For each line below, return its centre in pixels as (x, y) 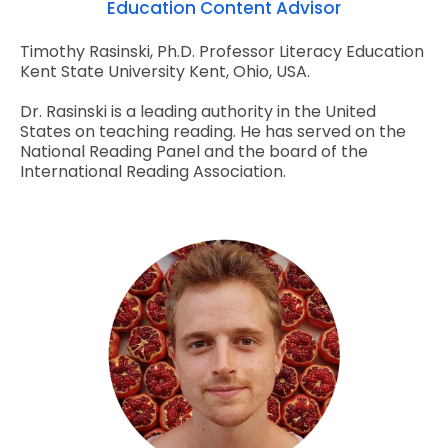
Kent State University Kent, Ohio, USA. (165, 72)
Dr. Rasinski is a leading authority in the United (198, 112)
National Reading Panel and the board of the (194, 152)
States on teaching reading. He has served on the (213, 132)
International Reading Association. (153, 172)
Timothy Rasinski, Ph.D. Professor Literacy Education (222, 52)
